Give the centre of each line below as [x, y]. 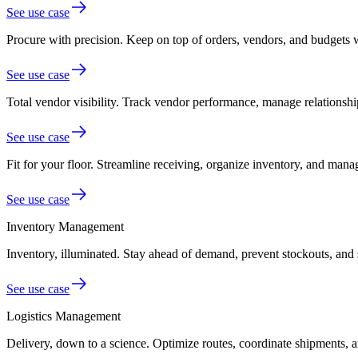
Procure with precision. [65, 39]
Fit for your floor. [50, 164]
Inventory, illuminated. [63, 253]
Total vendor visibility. [63, 101]
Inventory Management [65, 226]
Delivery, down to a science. [78, 343]
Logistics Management [64, 316]
